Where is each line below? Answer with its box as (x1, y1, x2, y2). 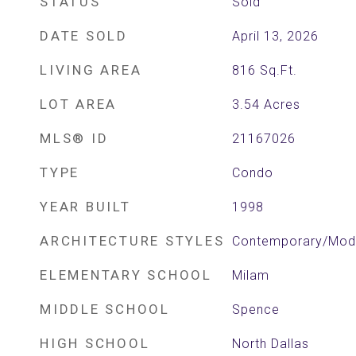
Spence (231, 302, 280, 317)
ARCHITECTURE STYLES (40, 233, 225, 249)
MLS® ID (40, 130, 109, 146)
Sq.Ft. (259, 63, 297, 78)
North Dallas (231, 336, 309, 351)
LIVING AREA (40, 62, 142, 78)
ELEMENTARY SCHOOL (40, 267, 212, 283)
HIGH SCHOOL (40, 335, 150, 351)
